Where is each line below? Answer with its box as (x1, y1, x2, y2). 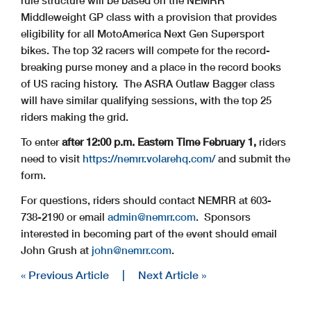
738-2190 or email (21, 210, 108, 223)
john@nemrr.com (92, 243, 171, 256)
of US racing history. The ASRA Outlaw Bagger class (21, 76, 275, 90)
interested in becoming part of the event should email (21, 226, 277, 239)
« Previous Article (21, 267, 109, 281)
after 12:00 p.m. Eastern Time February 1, (62, 135, 256, 148)
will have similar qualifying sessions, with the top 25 (21, 93, 271, 106)
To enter (21, 135, 62, 148)
